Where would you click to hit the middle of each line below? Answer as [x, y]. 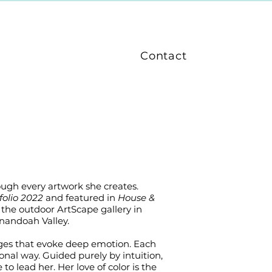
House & [136, 198]
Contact [164, 56]
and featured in [80, 198]
